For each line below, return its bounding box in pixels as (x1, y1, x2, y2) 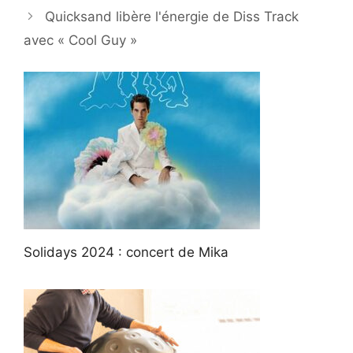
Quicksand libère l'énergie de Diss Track (45, 8, 299, 24)
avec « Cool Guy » (24, 32, 137, 48)
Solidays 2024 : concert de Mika (24, 244, 229, 261)
